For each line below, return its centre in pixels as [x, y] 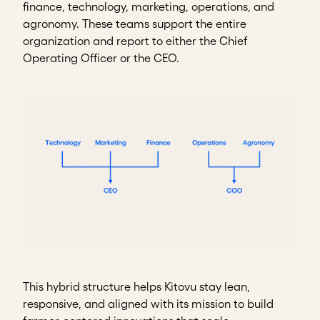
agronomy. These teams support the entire [135, 23]
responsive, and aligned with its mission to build [148, 304]
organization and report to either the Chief [135, 40]
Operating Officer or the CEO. [101, 57]
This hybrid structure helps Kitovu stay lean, [136, 287]
